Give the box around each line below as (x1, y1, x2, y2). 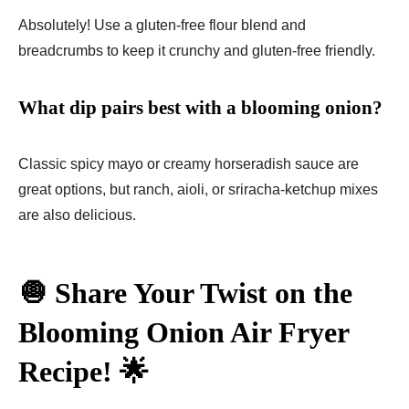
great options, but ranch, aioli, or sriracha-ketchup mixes (18, 182, 378, 198)
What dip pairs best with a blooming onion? (18, 97, 383, 120)
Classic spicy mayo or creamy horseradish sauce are (18, 156, 359, 173)
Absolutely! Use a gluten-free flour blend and (18, 17, 306, 34)
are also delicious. (18, 207, 136, 224)
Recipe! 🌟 (18, 355, 149, 389)
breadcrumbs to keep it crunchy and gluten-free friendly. (18, 43, 375, 59)
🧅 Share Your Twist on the (18, 277, 352, 310)
